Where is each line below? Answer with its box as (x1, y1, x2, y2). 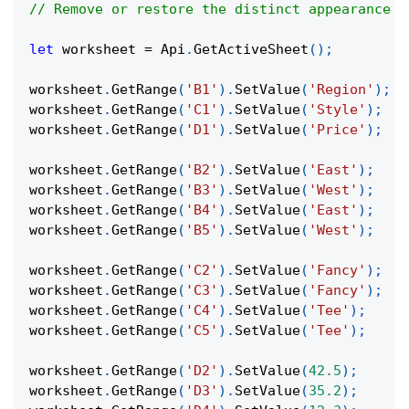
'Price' (309, 121, 366, 139)
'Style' (309, 101, 366, 119)
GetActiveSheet (194, 41, 309, 58)
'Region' (309, 81, 374, 99)
